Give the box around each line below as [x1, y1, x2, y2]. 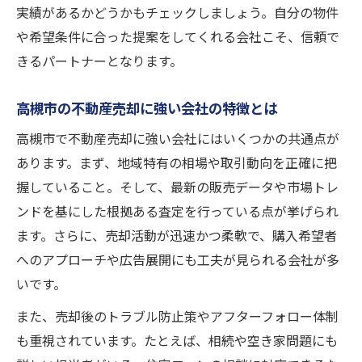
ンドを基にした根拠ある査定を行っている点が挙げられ [16, 204, 339, 220]
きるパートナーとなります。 [16, 53, 183, 69]
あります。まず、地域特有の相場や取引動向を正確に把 [16, 155, 337, 171]
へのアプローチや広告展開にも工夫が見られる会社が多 [16, 252, 339, 268]
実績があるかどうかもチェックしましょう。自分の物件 [16, 5, 339, 21]
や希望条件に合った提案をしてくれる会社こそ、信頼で [16, 29, 339, 45]
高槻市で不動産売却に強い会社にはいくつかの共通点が [16, 131, 339, 147]
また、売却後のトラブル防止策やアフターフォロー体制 [16, 309, 339, 325]
